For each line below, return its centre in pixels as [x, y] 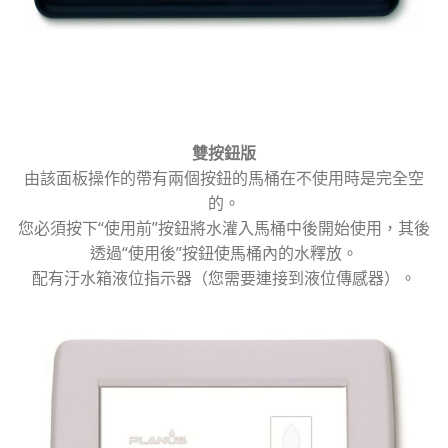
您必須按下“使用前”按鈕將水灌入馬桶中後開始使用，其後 [224, 228]
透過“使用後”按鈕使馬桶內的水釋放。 [224, 253]
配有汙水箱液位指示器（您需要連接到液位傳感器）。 [224, 278]
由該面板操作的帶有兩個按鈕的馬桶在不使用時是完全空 [224, 178]
